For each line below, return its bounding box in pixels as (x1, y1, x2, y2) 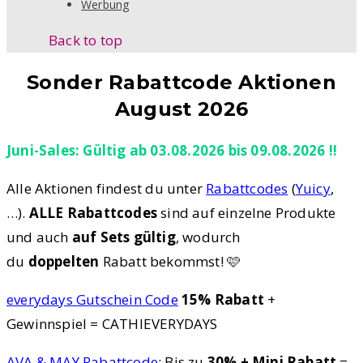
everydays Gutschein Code (6, 290, 178, 310)
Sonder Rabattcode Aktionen (27, 70, 336, 95)
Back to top (49, 31, 123, 50)
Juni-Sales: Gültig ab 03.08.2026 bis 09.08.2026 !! (6, 141, 337, 160)
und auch (6, 228, 72, 247)
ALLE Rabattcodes (28, 203, 158, 223)
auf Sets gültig (71, 228, 176, 247)
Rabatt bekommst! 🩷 (99, 252, 241, 271)
